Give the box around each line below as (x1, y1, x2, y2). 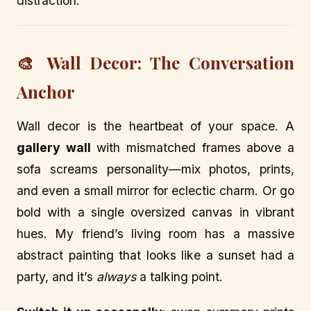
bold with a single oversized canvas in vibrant (17, 204, 294, 219)
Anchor (17, 81, 75, 103)
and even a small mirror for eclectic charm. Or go (17, 183, 294, 198)
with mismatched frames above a (90, 140, 295, 155)
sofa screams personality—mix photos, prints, (17, 161, 294, 176)
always (96, 269, 136, 284)
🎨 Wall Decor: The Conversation (17, 51, 294, 74)
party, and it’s (17, 269, 96, 284)
